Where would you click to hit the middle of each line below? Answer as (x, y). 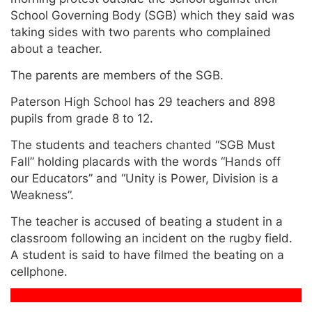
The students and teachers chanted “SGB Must (143, 145)
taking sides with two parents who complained (141, 32)
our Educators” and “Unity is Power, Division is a (145, 178)
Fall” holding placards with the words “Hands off (146, 161)
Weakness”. (42, 195)
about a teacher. (56, 48)
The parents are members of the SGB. (117, 75)
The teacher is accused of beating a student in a (147, 221)
